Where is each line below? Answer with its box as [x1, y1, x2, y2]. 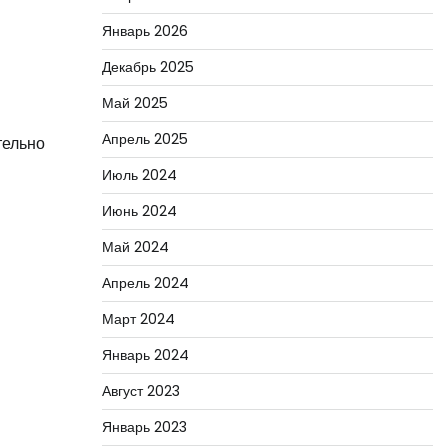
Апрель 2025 [101, 129, 188, 149]
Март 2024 [101, 309, 175, 329]
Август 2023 [101, 381, 180, 401]
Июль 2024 [101, 165, 177, 185]
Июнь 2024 [101, 201, 177, 221]
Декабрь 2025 [101, 57, 194, 77]
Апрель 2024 [101, 273, 189, 293]
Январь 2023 [101, 417, 187, 437]
